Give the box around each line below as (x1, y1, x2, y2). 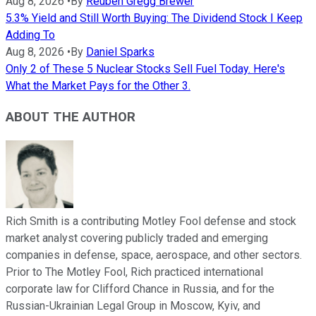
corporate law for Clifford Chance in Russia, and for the (6, 282, 274, 296)
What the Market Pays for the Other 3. (6, 78, 190, 92)
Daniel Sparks (86, 44, 154, 59)
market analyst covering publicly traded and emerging (6, 231, 268, 245)
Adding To (6, 28, 55, 42)
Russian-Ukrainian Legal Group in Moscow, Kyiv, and (6, 299, 260, 313)
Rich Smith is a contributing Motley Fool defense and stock (6, 214, 296, 229)
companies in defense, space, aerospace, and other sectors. (6, 248, 302, 262)
